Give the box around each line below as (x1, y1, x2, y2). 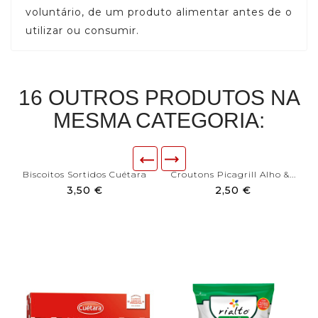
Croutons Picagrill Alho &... (170, 169, 296, 180)
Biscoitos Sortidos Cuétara (23, 169, 147, 180)
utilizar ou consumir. (26, 24, 139, 38)
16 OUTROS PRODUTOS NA (18, 86, 300, 110)
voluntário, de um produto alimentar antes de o (26, 6, 292, 19)
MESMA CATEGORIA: (53, 109, 265, 133)
